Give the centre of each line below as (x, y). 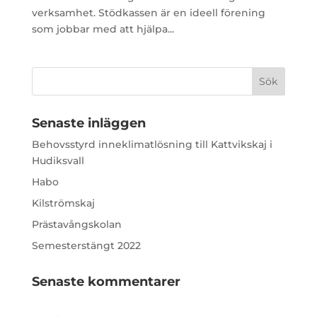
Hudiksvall (58, 160)
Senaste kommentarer (106, 281)
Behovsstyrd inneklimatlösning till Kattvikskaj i (152, 144)
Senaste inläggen (88, 123)
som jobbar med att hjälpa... (103, 29)
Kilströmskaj (63, 203)
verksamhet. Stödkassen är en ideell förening (148, 12)
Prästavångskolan (76, 224)
